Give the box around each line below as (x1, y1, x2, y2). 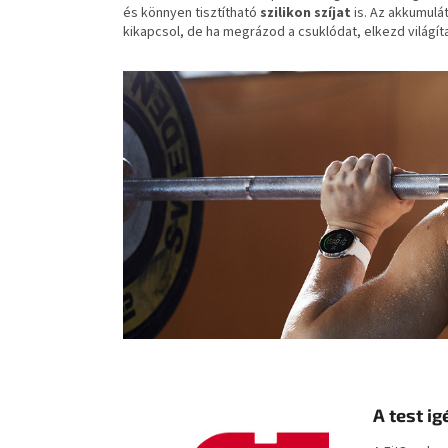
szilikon (260, 2, 311, 23)
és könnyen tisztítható (123, 2, 260, 23)
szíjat (314, 2, 351, 23)
